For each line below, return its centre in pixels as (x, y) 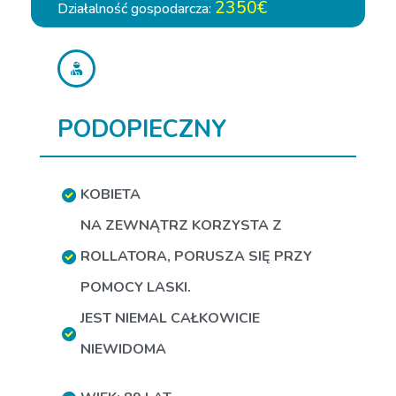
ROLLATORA (124, 256)
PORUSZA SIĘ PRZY (243, 256)
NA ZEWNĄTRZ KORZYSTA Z (181, 225)
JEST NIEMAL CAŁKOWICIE (170, 318)
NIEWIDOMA (123, 349)
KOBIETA (110, 194)
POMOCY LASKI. (136, 287)
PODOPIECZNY (142, 129)
